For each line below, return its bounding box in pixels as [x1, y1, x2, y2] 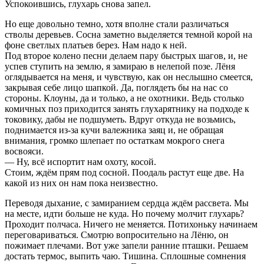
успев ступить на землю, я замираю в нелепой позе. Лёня [5, 61, 235, 71]
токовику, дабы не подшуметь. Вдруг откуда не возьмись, [5, 114, 236, 124]
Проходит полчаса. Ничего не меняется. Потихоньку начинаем [5, 219, 258, 229]
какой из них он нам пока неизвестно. [5, 177, 158, 188]
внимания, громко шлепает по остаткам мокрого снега [5, 135, 225, 146]
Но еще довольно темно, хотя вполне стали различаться [5, 18, 229, 29]
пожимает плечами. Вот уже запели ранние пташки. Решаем [5, 240, 248, 250]
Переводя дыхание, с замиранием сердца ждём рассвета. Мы [5, 197, 249, 208]
